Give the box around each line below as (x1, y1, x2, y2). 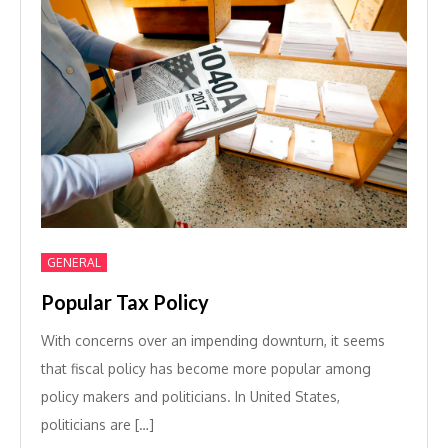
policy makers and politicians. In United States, (41, 388, 340, 405)
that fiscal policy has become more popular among (41, 360, 371, 377)
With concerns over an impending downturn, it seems (41, 332, 385, 349)
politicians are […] (41, 416, 154, 433)
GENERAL (47, 255, 101, 270)
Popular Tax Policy (41, 290, 209, 314)
